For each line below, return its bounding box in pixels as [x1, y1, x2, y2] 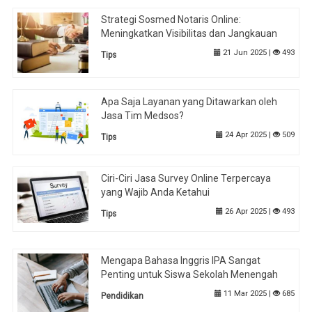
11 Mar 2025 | [221, 288, 273, 298]
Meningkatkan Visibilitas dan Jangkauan [101, 27, 278, 39]
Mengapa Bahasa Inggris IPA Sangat [101, 254, 261, 266]
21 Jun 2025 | [220, 47, 273, 57]
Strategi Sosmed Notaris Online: [101, 13, 242, 25]
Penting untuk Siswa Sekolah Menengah [101, 268, 279, 280]
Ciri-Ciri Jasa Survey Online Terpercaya [101, 173, 272, 185]
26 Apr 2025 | [222, 207, 273, 217]
